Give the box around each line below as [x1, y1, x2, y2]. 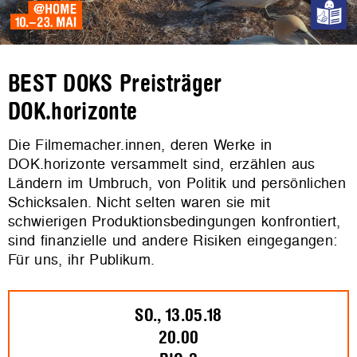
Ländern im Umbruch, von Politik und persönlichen [8, 173, 347, 193]
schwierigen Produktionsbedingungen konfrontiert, [8, 211, 341, 231]
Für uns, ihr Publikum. [8, 249, 155, 269]
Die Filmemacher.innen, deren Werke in [8, 135, 273, 155]
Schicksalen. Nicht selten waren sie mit [8, 192, 271, 212]
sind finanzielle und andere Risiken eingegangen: [8, 230, 338, 250]
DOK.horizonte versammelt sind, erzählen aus [8, 154, 316, 174]
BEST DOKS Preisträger [8, 71, 222, 96]
